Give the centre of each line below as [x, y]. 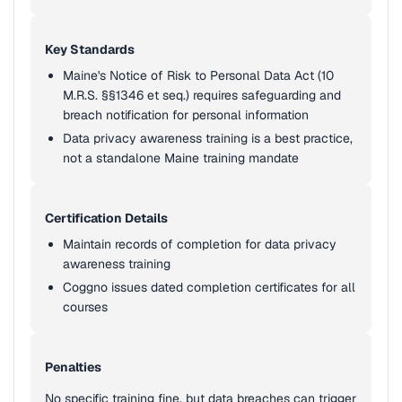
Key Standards [90, 49]
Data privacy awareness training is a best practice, [208, 138]
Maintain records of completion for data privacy [200, 244]
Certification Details [106, 218]
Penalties [73, 367]
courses [85, 307]
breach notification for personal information [186, 115]
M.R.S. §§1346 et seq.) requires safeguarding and [202, 95]
